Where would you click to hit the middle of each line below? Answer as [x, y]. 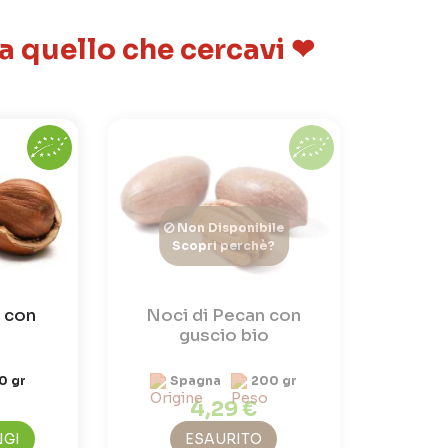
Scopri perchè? [224, 245]
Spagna [196, 381]
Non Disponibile [228, 227]
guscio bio [223, 336]
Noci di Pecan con [224, 316]
